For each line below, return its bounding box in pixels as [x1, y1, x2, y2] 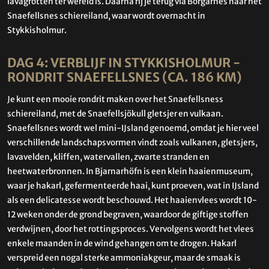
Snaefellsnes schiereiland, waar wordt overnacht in [7, 11, 205, 22]
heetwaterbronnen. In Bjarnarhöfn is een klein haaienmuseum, [7, 166, 253, 177]
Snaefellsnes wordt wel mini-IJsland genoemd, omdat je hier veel [7, 122, 259, 133]
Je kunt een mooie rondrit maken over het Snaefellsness [7, 94, 223, 104]
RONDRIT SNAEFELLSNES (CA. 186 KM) [7, 70, 242, 86]
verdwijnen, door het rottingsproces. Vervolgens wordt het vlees [7, 223, 254, 234]
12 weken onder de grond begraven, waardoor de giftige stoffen [7, 209, 249, 220]
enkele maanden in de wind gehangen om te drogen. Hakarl [7, 238, 237, 249]
